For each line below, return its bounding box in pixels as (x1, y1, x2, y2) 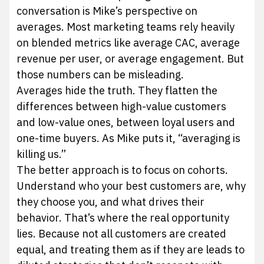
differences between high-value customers (16, 100, 227, 114)
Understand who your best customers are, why (16, 179, 246, 193)
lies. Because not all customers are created (16, 227, 227, 241)
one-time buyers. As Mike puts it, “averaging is (16, 131, 241, 146)
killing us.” (16, 147, 67, 161)
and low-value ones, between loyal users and (16, 115, 236, 130)
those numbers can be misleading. (16, 68, 184, 82)
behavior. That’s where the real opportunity (16, 211, 230, 225)
